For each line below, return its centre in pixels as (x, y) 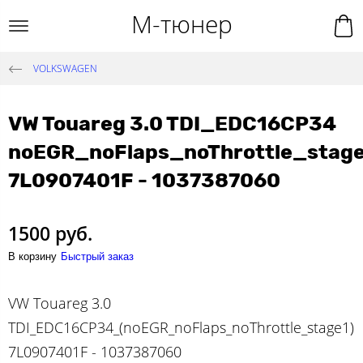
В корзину (32, 256)
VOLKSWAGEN (65, 68)
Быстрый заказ (97, 256)
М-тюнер (181, 24)
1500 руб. (50, 233)
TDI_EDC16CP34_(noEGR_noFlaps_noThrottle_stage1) (181, 327)
